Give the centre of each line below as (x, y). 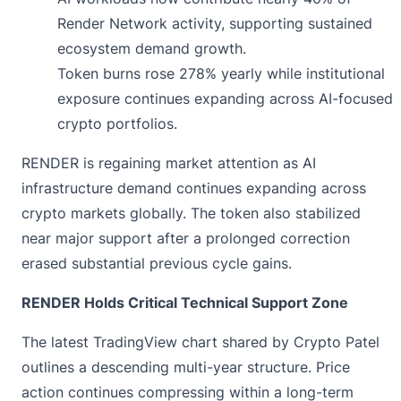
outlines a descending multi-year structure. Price (186, 367)
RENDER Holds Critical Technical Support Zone (185, 302)
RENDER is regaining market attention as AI (169, 162)
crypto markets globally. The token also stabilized (191, 213)
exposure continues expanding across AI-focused (225, 98)
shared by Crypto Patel (301, 341)
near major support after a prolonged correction (186, 238)
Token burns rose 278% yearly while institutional (221, 73)
